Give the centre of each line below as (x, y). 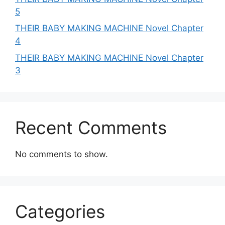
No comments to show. (62, 154)
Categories (60, 211)
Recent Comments (91, 127)
